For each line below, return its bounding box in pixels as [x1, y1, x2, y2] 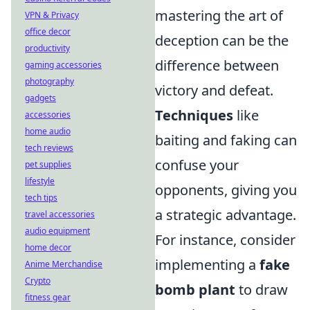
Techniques [155, 106, 233, 125]
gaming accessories [25, 59, 102, 71]
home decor [25, 241, 71, 253]
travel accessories [25, 208, 95, 220]
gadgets [25, 92, 56, 104]
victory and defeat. [155, 81, 273, 100]
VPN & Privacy [25, 9, 79, 21]
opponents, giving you [155, 181, 297, 200]
